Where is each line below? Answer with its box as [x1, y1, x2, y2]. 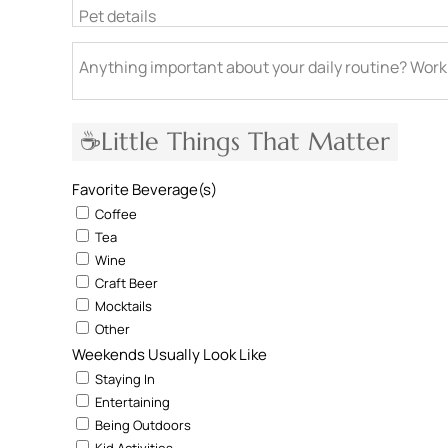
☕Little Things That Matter [80, 126, 390, 157]
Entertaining [92, 393, 170, 411]
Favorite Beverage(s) [72, 179, 217, 200]
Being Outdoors [92, 416, 191, 434]
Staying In [92, 370, 155, 388]
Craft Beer [92, 274, 158, 292]
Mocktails [92, 297, 152, 315]
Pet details [79, 5, 156, 27]
